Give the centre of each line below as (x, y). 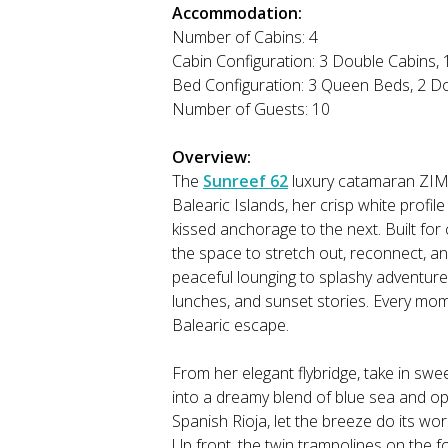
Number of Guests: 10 (251, 109)
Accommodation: (237, 13)
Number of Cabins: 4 (245, 37)
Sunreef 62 (245, 181)
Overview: (211, 157)
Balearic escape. (230, 325)
